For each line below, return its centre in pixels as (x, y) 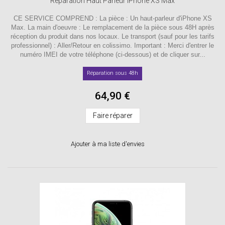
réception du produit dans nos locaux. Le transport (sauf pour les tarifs (113, 36)
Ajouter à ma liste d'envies (107, 144)
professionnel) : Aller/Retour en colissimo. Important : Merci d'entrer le (113, 45)
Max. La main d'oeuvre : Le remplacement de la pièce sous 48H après (113, 27)
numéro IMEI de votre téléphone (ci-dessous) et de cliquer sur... (113, 54)
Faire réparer (113, 115)
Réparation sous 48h (113, 73)
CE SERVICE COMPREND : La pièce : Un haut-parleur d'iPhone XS (113, 18)
